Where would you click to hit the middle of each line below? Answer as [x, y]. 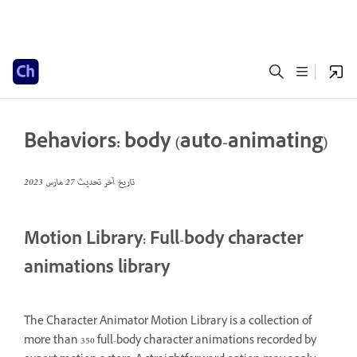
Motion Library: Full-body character [163, 241]
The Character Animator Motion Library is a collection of [168, 322]
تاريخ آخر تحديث [105, 183]
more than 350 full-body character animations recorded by [170, 341]
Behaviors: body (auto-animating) [176, 144]
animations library [97, 270]
